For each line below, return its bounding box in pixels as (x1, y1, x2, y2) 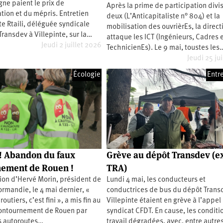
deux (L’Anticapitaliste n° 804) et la (107, 13, 221, 21)
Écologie (73, 71, 101, 79)
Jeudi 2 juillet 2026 (41, 42, 102, 50)
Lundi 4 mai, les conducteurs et (107, 176, 206, 184)
